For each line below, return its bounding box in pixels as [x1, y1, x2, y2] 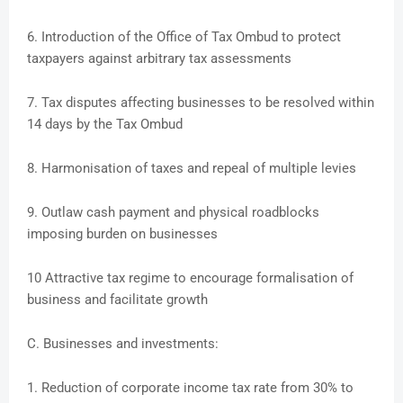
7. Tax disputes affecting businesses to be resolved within [27, 94, 374, 112]
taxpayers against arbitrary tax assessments [27, 50, 291, 67]
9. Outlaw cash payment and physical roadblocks [27, 204, 319, 221]
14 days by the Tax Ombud [27, 116, 183, 133]
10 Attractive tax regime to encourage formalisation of [27, 270, 354, 287]
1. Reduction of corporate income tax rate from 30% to [27, 380, 354, 397]
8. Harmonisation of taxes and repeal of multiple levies [27, 160, 356, 177]
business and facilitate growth [27, 291, 208, 309]
